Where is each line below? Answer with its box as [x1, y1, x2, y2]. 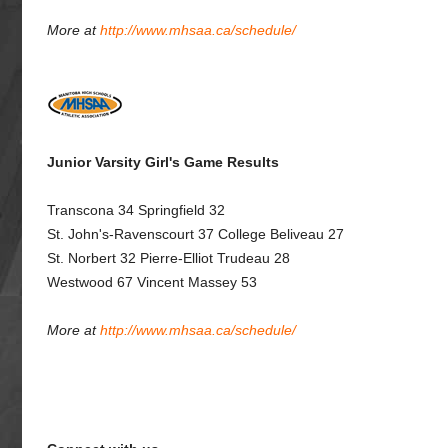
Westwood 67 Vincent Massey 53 [47, 274, 257, 290]
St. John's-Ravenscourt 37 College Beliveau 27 [47, 226, 344, 242]
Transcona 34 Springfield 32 [47, 202, 225, 218]
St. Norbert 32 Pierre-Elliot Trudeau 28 [47, 250, 290, 266]
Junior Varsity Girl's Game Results [47, 154, 279, 170]
